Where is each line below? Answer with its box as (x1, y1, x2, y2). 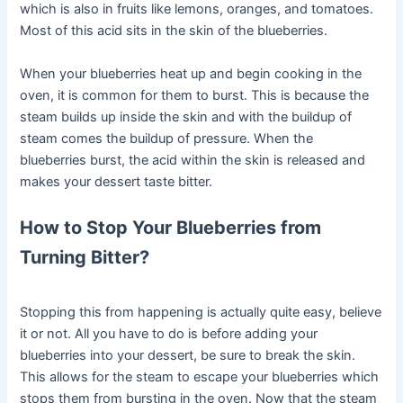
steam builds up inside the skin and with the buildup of (20, 108, 353, 125)
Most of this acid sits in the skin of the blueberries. (20, 22, 328, 40)
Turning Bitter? (20, 246, 150, 268)
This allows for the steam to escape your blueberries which (20, 368, 380, 385)
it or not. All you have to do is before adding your (20, 325, 318, 342)
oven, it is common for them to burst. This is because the (20, 86, 370, 103)
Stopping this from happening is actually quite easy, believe (20, 303, 382, 320)
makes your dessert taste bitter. (20, 173, 213, 190)
